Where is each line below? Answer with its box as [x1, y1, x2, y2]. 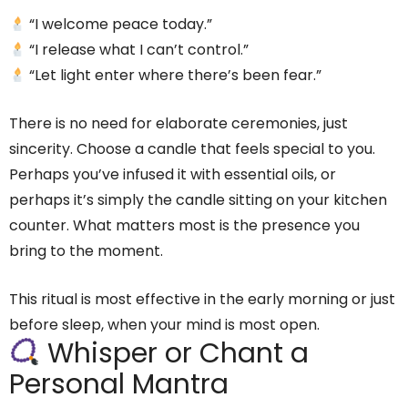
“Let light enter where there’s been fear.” [25, 65, 322, 87]
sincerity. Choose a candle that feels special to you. [9, 138, 375, 160]
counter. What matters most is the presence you [9, 215, 360, 237]
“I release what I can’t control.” [25, 39, 250, 61]
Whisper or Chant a [40, 334, 310, 373]
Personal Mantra [9, 365, 229, 404]
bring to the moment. [9, 240, 163, 262]
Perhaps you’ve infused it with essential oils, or [9, 164, 336, 186]
